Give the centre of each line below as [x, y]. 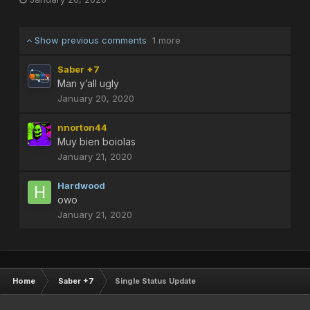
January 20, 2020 [96, 98]
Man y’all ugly [88, 83]
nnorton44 [82, 127]
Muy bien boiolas [98, 141]
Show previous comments [92, 40]
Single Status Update [155, 281]
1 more [166, 40]
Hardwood [81, 185]
